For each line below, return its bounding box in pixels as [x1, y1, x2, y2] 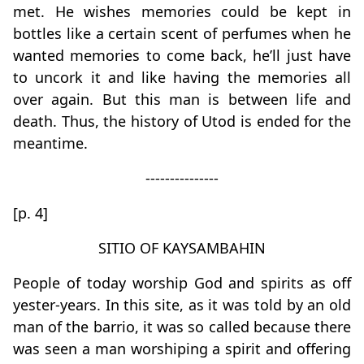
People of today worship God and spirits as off [13, 273, 351, 293]
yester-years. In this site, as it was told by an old [13, 295, 351, 315]
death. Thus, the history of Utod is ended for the [13, 111, 351, 132]
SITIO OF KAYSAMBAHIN [98, 238, 266, 258]
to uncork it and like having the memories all [13, 67, 351, 88]
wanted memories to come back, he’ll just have [13, 45, 351, 66]
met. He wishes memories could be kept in [13, 2, 351, 22]
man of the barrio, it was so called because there [13, 317, 351, 337]
